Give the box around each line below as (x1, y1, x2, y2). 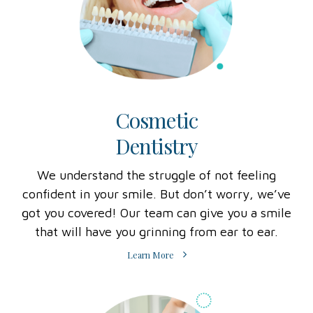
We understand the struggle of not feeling (37, 168, 276, 183)
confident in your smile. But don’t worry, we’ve (22, 187, 291, 202)
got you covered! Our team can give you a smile (22, 205, 291, 221)
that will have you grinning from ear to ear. (35, 224, 278, 240)
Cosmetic (115, 106, 198, 135)
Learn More (127, 249, 175, 261)
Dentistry (115, 132, 198, 161)
